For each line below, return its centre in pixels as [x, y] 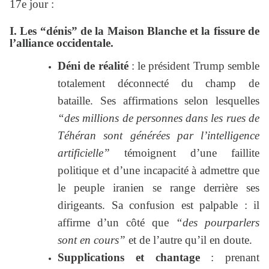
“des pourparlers [218, 223]
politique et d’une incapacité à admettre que [159, 171]
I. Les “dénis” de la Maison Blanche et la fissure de [134, 31]
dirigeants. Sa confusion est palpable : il [159, 205]
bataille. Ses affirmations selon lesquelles [159, 101]
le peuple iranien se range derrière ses [159, 188]
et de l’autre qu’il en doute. [190, 240]
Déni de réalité [93, 66]
